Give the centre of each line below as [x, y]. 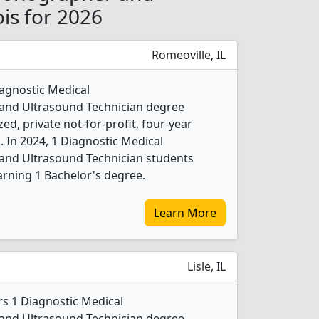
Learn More [185, 213]
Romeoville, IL [187, 55]
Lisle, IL [205, 266]
